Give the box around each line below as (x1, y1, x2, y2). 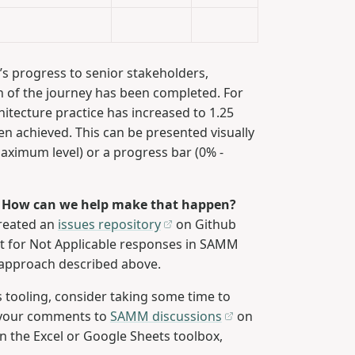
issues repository (57, 216, 161, 234)
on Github (173, 216, 237, 234)
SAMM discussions (109, 307, 222, 326)
